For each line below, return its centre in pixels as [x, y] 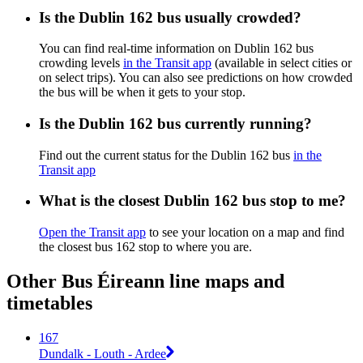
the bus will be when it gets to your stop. [142, 92]
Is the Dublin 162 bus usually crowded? [170, 17]
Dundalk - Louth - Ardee [102, 353]
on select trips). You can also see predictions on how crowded [196, 78]
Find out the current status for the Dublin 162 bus [166, 155]
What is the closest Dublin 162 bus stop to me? [192, 201]
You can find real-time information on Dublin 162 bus [176, 49]
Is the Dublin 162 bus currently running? [175, 123]
